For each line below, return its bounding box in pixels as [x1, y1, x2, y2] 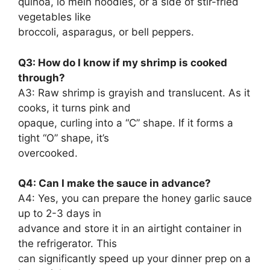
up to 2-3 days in [18, 207, 101, 220]
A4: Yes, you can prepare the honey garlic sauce [18, 192, 252, 205]
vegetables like [18, 11, 91, 24]
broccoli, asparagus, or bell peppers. [18, 26, 194, 39]
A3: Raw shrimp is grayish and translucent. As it [18, 86, 250, 99]
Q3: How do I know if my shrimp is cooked [18, 56, 227, 69]
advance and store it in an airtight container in [18, 222, 242, 235]
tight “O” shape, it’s [18, 131, 109, 144]
